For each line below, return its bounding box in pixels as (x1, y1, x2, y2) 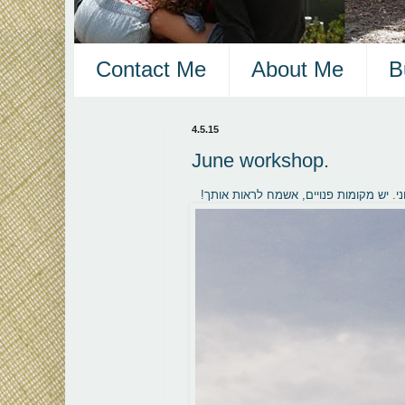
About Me (251, 57, 344, 82)
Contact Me (96, 57, 206, 82)
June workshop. (192, 149, 329, 173)
